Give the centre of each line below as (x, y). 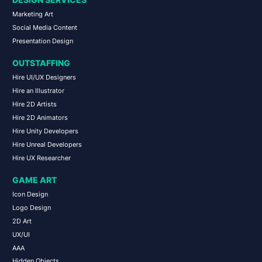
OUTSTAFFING (41, 63)
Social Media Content (44, 27)
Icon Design (30, 194)
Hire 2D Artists (34, 104)
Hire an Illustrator (38, 90)
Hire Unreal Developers (47, 144)
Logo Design (31, 207)
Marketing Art (32, 14)
